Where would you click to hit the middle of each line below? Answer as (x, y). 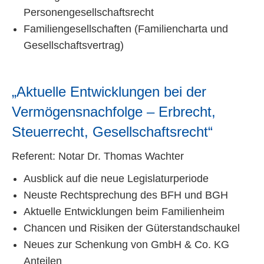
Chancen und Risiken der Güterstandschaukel (132, 228)
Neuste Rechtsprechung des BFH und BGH (126, 195)
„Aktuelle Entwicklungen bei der (109, 92)
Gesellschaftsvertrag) (74, 46)
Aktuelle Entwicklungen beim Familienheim (124, 212)
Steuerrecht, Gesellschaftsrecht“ (112, 132)
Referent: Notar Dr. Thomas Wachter (98, 156)
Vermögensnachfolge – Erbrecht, (114, 112)
